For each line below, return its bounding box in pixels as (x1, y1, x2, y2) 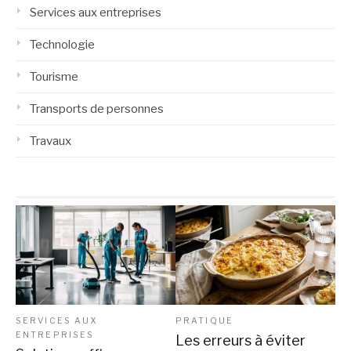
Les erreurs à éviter (175, 332, 306, 349)
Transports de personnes (30, 101, 164, 116)
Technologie (30, 37, 95, 52)
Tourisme (30, 69, 78, 84)
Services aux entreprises (30, 5, 161, 20)
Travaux (30, 133, 71, 148)
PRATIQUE (175, 316, 233, 327)
